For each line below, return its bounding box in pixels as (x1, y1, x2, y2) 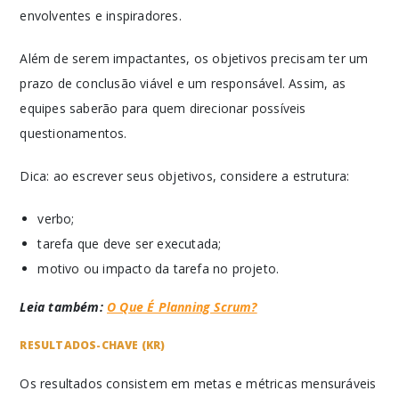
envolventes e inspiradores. (20, 7, 182, 24)
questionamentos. (20, 125, 127, 142)
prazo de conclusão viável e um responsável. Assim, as (20, 75, 346, 92)
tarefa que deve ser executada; (37, 235, 222, 252)
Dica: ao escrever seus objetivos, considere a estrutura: (20, 167, 350, 184)
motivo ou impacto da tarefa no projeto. (37, 260, 280, 277)
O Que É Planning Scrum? (107, 298, 257, 315)
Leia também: (20, 298, 108, 315)
